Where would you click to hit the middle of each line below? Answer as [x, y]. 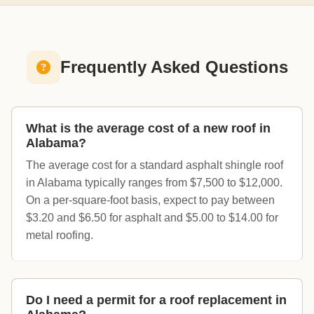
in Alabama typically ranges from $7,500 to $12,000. [154, 183]
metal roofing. [60, 235]
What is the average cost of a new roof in [148, 129]
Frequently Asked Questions [174, 67]
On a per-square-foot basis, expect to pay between [150, 200]
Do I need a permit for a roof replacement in [156, 300]
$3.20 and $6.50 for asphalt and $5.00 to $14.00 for [152, 218]
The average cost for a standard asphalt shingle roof [155, 165]
